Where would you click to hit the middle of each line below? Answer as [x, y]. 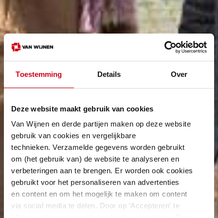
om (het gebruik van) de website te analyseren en [95, 159]
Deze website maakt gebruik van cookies [82, 109]
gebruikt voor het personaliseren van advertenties [95, 182]
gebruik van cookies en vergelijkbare [73, 136]
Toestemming [39, 74]
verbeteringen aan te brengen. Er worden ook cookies [102, 171]
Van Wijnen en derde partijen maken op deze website [101, 124]
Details [109, 74]
